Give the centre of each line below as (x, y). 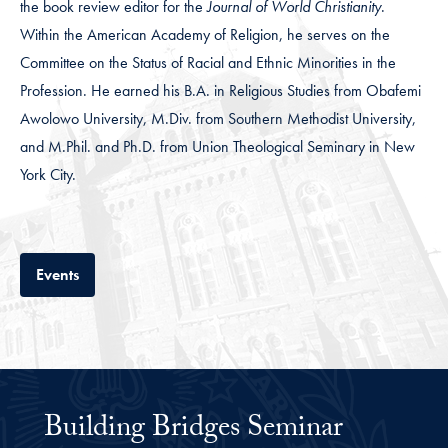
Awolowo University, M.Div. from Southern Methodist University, (218, 119)
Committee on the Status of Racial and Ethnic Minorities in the (208, 63)
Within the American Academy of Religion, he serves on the (205, 35)
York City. (48, 175)
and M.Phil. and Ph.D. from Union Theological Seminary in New (217, 147)
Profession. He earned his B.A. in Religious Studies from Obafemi (220, 91)
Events (57, 275)
